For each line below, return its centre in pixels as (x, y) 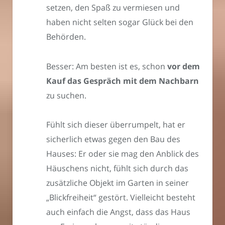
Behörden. (66, 36)
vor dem (184, 66)
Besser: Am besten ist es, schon (107, 66)
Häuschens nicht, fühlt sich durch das (117, 168)
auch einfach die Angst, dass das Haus (118, 212)
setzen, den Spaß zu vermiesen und (113, 7)
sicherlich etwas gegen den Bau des (113, 139)
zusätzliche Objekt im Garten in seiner (118, 183)
